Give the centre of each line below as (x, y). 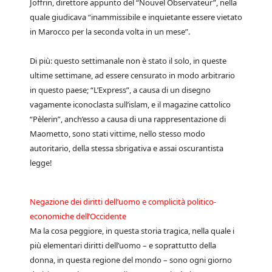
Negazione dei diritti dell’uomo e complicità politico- (123, 202)
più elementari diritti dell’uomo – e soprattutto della (123, 245)
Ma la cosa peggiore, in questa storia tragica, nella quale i (132, 231)
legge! (41, 163)
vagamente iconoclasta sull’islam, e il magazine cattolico (130, 104)
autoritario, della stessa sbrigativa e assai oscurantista (127, 148)
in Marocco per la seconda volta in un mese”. (110, 32)
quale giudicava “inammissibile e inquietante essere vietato (136, 17)
